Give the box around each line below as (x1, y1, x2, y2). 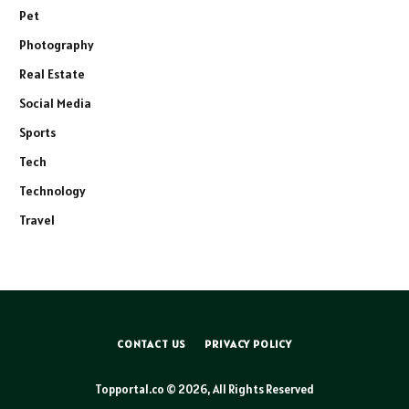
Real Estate (19, 66, 85, 83)
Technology (19, 183, 86, 200)
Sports (19, 124, 56, 142)
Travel (19, 212, 55, 229)
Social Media (19, 95, 91, 112)
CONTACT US (116, 337, 187, 351)
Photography (19, 37, 94, 54)
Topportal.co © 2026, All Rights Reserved (95, 382, 314, 398)
